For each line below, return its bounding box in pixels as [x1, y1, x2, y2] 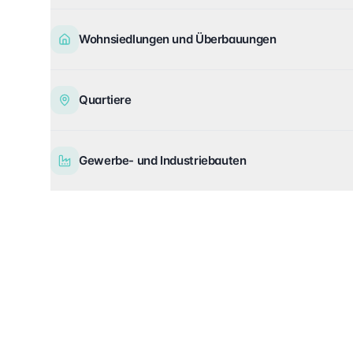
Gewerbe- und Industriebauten [79, 153, 247, 168]
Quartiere [79, 92, 132, 107]
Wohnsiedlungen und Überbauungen [79, 32, 277, 46]
